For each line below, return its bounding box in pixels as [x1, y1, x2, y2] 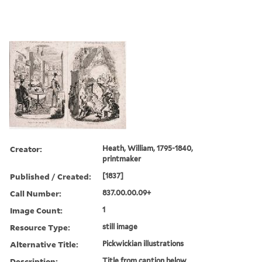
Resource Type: [10, 221, 70, 233]
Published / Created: [10, 170, 91, 182]
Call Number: [10, 187, 61, 199]
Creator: [10, 143, 42, 154]
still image [102, 222, 138, 231]
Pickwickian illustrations [102, 239, 184, 248]
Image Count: [10, 204, 63, 216]
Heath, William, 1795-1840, [102, 143, 194, 153]
